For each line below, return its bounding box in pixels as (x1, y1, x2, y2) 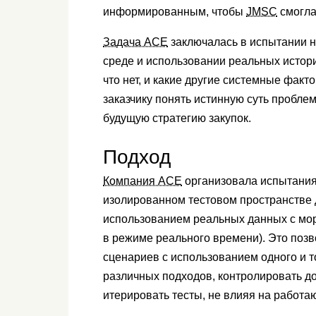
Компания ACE (103, 175, 182, 188)
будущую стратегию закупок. (103, 112, 254, 125)
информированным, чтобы (103, 6, 246, 18)
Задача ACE (103, 36, 168, 49)
